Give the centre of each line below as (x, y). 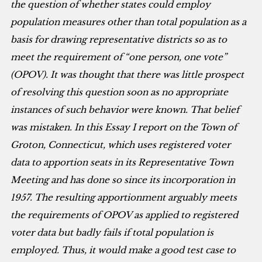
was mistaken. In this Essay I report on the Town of (124, 127)
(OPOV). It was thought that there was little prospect (127, 75)
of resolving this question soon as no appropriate (120, 92)
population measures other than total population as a (129, 22)
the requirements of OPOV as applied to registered (125, 215)
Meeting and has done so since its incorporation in (123, 180)
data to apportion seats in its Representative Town (122, 163)
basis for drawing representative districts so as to (119, 40)
